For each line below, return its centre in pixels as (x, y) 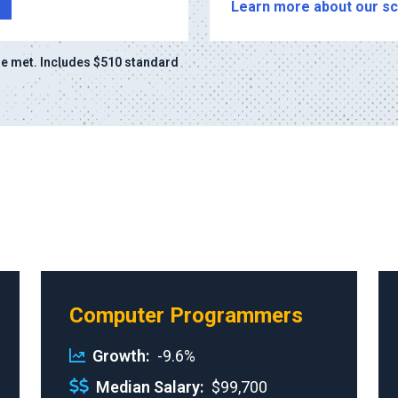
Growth (119, 355)
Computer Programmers (186, 315)
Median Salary (147, 386)
